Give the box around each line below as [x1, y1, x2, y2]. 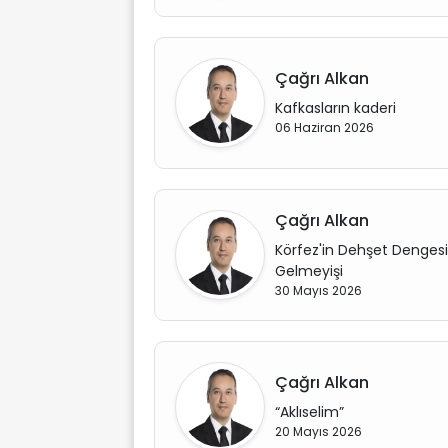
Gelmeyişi [275, 260, 343, 281]
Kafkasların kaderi [275, 98, 396, 118]
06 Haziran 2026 [275, 119, 374, 136]
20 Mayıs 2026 [275, 423, 362, 440]
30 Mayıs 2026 [275, 281, 362, 299]
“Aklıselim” [275, 402, 344, 422]
